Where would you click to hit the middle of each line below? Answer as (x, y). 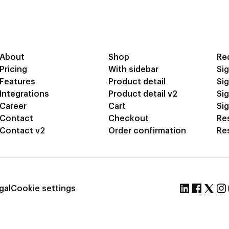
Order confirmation (147, 131)
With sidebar (133, 70)
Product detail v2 (143, 94)
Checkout (128, 119)
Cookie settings (43, 189)
